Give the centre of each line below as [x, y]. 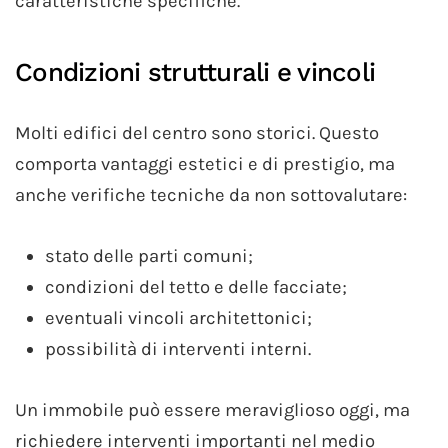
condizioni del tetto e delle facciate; [196, 287]
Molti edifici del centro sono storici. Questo [197, 133]
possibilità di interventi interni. [178, 349]
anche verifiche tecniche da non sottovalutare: [211, 195]
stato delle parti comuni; [149, 256]
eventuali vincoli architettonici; [178, 318]
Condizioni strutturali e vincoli [195, 72]
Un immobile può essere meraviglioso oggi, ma [212, 410]
